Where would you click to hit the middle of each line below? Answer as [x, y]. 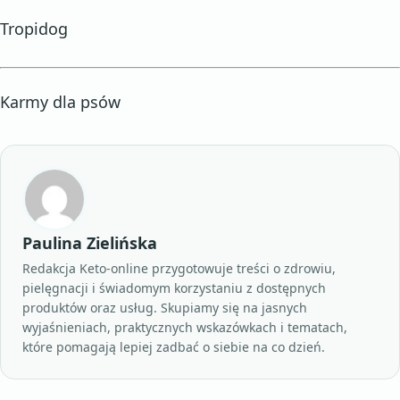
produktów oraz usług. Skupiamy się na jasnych [165, 308]
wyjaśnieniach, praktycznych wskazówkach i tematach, [185, 327]
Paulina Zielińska [90, 243]
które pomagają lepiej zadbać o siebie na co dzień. [174, 347]
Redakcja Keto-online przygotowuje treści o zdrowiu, [179, 268]
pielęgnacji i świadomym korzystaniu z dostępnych [174, 288]
